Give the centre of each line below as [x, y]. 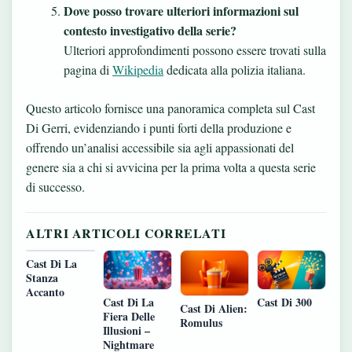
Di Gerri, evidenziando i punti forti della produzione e [159, 127]
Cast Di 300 [284, 302]
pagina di [88, 69]
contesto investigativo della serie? [150, 30]
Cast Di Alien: [214, 308]
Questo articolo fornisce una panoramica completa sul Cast [170, 108]
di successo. [55, 186]
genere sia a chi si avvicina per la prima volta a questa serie [171, 167]
